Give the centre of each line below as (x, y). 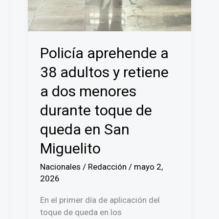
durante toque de (96, 110)
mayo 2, (149, 167)
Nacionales (61, 167)
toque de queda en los (81, 212)
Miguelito (71, 149)
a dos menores (88, 91)
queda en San (85, 130)
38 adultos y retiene (105, 72)
